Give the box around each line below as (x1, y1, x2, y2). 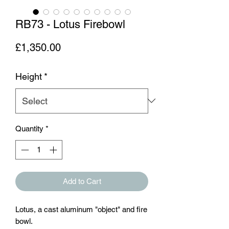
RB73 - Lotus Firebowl (15, 17, 125, 31)
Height (15, 71, 42, 82)
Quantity (15, 124, 43, 133)
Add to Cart (62, 177, 101, 186)
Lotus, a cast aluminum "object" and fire (15, 205, 147, 214)
